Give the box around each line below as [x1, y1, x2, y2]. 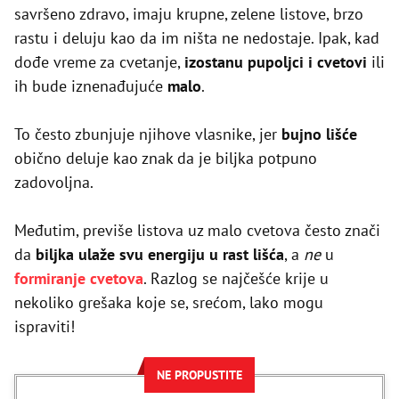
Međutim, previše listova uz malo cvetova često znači [14, 220, 380, 241]
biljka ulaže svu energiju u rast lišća [31, 244, 284, 265]
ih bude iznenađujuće [14, 76, 167, 97]
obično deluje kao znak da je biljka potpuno [14, 148, 317, 169]
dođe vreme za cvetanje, [14, 52, 184, 73]
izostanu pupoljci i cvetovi [184, 52, 371, 73]
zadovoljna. [14, 172, 94, 193]
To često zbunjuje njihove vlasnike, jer [14, 124, 277, 145]
